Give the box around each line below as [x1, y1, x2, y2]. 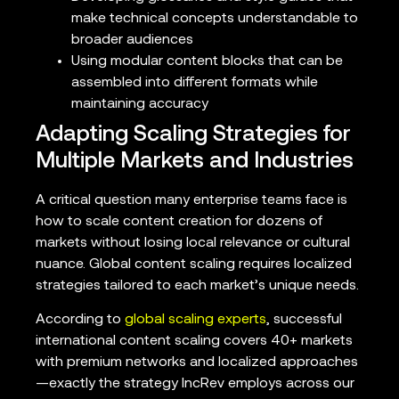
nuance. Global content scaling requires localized [36, 257, 352, 273]
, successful [266, 313, 342, 328]
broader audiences [71, 33, 193, 48]
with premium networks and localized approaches [36, 355, 358, 370]
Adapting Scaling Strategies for [36, 124, 351, 147]
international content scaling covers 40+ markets [36, 334, 353, 349]
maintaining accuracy [71, 97, 208, 112]
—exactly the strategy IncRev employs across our [36, 377, 354, 392]
